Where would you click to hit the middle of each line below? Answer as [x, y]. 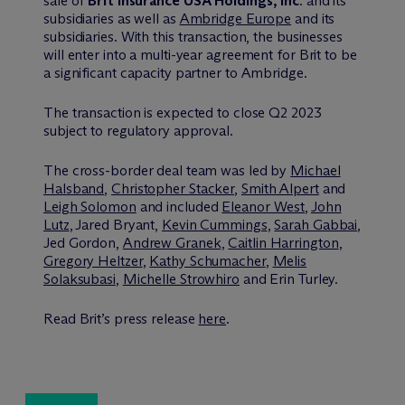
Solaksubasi [80, 279]
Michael [316, 171]
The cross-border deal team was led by [167, 171]
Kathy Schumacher [207, 261]
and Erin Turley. [289, 279]
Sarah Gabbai [316, 225]
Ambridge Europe [235, 19]
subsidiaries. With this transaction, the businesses [193, 37]
